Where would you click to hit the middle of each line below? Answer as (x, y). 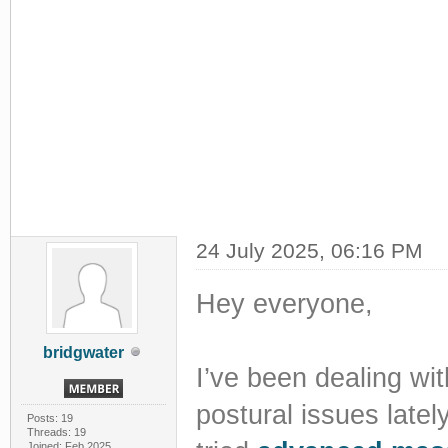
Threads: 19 (56, 431)
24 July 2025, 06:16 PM (309, 250)
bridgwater (83, 352)
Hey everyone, (284, 303)
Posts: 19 (49, 417)
